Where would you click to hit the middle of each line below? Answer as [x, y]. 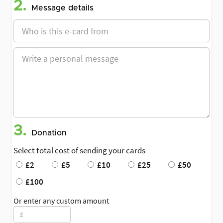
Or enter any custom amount [61, 201]
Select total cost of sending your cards [79, 151]
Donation [49, 133]
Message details [62, 8]
